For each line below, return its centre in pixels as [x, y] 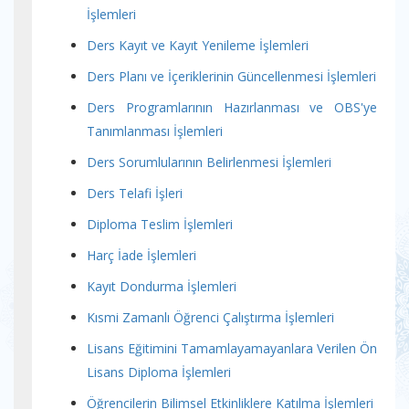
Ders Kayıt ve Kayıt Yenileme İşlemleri [198, 45]
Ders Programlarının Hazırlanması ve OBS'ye [232, 107]
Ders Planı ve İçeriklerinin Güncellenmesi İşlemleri [231, 76]
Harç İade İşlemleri [142, 255]
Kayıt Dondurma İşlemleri [162, 286]
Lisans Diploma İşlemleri [159, 372]
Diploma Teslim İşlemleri [160, 224]
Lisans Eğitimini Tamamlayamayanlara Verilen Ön [232, 348]
